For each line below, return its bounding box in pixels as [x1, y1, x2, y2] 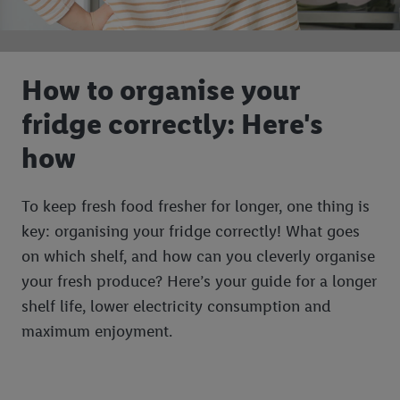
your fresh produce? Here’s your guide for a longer [21, 271, 377, 292]
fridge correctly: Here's [21, 107, 323, 141]
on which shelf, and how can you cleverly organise [21, 246, 375, 267]
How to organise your [21, 73, 300, 107]
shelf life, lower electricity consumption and [21, 296, 331, 317]
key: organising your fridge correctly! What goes [21, 221, 360, 242]
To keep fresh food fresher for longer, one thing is [21, 196, 370, 217]
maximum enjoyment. [21, 321, 172, 342]
